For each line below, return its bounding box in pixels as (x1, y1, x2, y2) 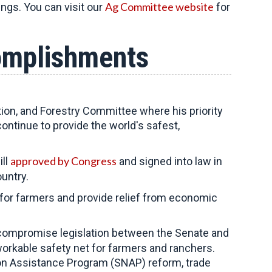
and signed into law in (117, 155, 222, 168)
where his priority (140, 104, 223, 117)
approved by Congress (10, 154, 117, 168)
